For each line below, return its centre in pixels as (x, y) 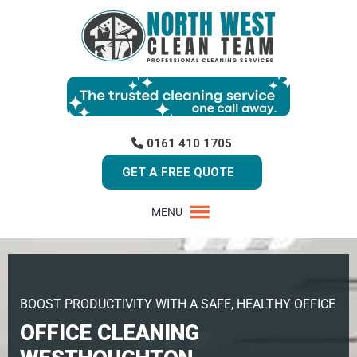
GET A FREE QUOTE (178, 172)
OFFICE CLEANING (110, 333)
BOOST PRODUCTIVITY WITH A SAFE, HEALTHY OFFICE (178, 304)
